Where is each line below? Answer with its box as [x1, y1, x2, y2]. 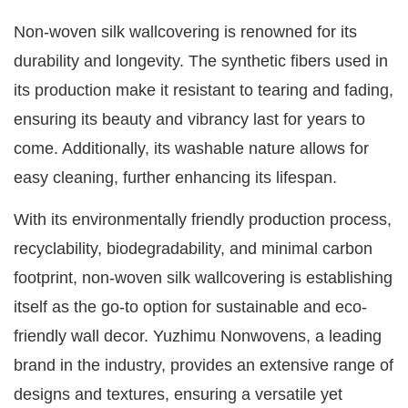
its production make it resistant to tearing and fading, [14, 81, 393, 100]
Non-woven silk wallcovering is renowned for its [14, 23, 357, 42]
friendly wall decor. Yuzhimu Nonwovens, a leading [14, 327, 382, 346]
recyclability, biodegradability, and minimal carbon [14, 240, 372, 259]
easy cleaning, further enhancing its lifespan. [14, 168, 337, 188]
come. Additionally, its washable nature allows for [14, 139, 369, 158]
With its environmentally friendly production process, [14, 210, 392, 229]
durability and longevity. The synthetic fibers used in [14, 52, 388, 71]
